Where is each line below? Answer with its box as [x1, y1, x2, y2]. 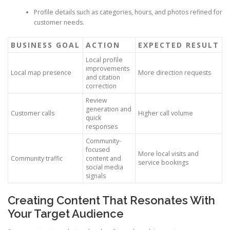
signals [86, 171, 106, 181]
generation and [86, 105, 131, 114]
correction [86, 82, 117, 91]
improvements [86, 64, 129, 73]
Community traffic [11, 154, 63, 163]
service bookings [138, 158, 188, 167]
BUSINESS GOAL [11, 40, 80, 50]
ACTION [86, 40, 120, 50]
